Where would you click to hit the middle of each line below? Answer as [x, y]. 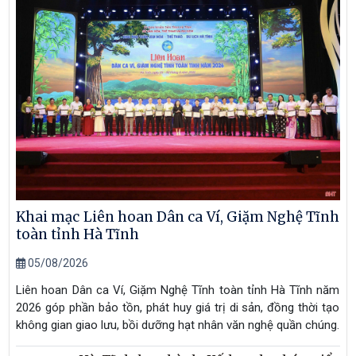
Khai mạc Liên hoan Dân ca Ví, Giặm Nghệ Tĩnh [178, 217]
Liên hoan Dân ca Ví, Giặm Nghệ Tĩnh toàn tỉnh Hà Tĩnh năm [178, 290]
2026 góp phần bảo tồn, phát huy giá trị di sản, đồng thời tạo [178, 307]
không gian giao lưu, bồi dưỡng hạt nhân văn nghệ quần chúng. [178, 325]
